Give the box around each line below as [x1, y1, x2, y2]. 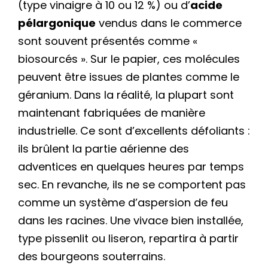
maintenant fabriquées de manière [18, 105, 205, 120]
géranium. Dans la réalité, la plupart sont [18, 87, 234, 102]
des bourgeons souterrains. [18, 248, 165, 264]
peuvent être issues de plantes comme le [18, 69, 239, 84]
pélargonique [18, 15, 96, 31]
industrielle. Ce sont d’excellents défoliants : [18, 123, 250, 138]
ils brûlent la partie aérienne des [18, 141, 189, 156]
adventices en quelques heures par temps [18, 159, 244, 174]
